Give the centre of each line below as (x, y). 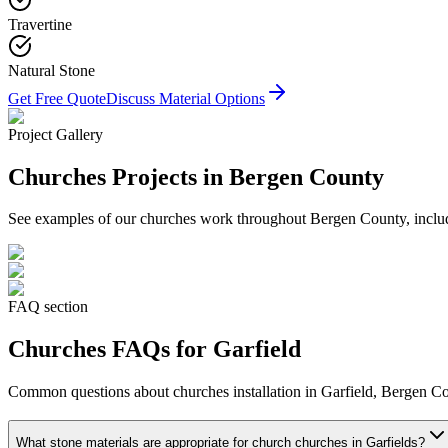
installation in (275, 392)
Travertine (40, 24)
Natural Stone (51, 70)
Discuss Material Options (185, 98)
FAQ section (48, 307)
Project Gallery (55, 134)
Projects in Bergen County (245, 176)
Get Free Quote (57, 98)
